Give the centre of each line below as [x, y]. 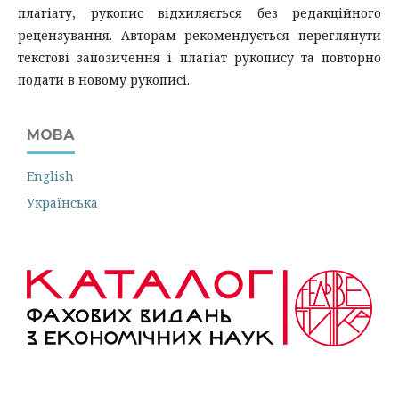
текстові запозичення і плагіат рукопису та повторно [199, 57]
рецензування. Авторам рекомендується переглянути [199, 35]
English [50, 176]
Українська [62, 203]
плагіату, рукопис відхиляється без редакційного [199, 13]
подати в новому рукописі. [104, 80]
